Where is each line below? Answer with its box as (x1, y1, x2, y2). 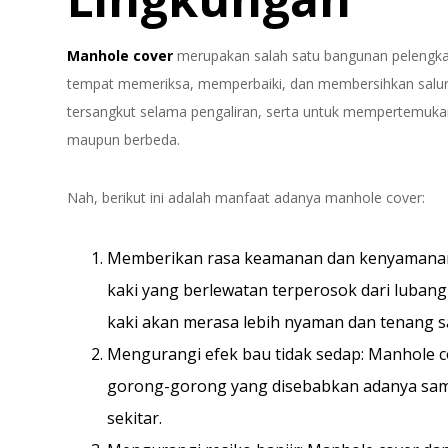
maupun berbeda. (67, 130, 181, 150)
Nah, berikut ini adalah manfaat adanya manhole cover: (67, 188, 426, 208)
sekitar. (107, 407, 163, 430)
